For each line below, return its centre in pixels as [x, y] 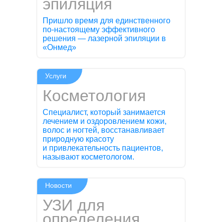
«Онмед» [60, 47]
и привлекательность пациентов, [103, 148]
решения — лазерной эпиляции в [105, 38]
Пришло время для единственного [107, 20]
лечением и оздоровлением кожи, [105, 121]
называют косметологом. [89, 157]
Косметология [94, 95]
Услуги [56, 76]
